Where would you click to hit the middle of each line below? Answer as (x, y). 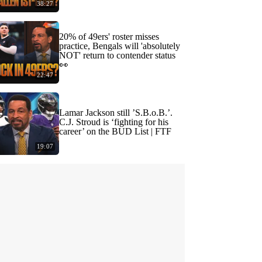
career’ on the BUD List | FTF (115, 131)
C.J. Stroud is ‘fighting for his (114, 122)
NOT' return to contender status (117, 55)
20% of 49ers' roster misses (109, 37)
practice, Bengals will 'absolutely (120, 46)
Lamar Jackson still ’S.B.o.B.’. (116, 113)
